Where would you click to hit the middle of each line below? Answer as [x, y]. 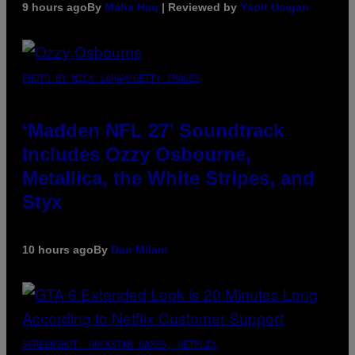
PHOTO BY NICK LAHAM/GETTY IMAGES [111, 78]
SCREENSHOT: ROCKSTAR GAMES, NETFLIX [119, 344]
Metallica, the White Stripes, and [168, 177]
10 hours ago [58, 249]
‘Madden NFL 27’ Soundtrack [153, 130]
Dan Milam [139, 249]
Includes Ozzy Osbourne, [137, 154]
